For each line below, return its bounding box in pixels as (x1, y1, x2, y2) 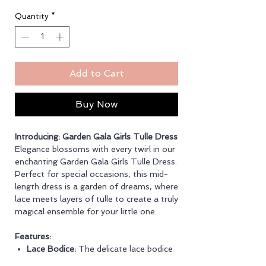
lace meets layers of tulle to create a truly (15, 194, 178, 204)
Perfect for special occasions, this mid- (15, 169, 168, 179)
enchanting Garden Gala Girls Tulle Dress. (15, 156, 177, 166)
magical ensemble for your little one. (15, 206, 157, 216)
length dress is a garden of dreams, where (15, 181, 178, 191)
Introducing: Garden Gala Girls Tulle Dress (15, 131, 178, 141)
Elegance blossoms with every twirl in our (15, 144, 175, 154)
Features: (15, 231, 51, 241)
